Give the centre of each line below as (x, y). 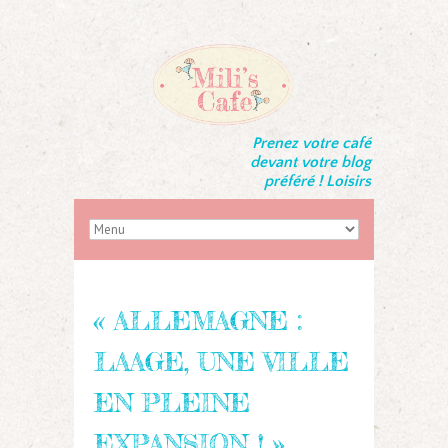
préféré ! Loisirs (317, 181)
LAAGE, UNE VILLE (221, 361)
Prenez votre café (311, 143)
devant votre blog (310, 162)
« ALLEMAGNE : (198, 320)
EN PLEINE (172, 402)
